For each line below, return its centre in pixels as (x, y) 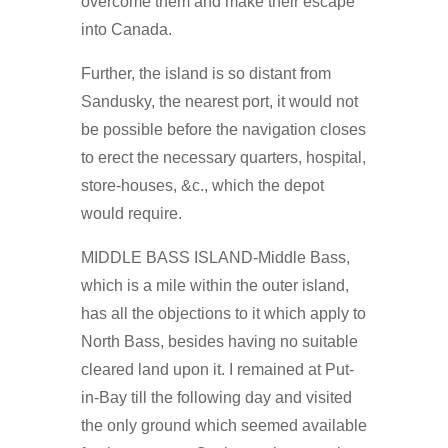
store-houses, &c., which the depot (202, 185)
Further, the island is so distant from (205, 73)
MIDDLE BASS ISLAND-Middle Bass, (215, 257)
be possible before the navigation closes (223, 129)
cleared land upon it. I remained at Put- (217, 369)
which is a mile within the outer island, (214, 285)
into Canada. (126, 29)
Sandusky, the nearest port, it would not (219, 101)
